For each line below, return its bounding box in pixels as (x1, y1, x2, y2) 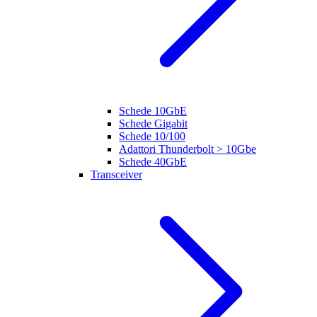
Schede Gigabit (119, 117, 188, 129)
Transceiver (91, 168, 142, 180)
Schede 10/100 (119, 130, 185, 142)
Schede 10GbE (119, 105, 187, 117)
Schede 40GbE (119, 156, 187, 168)
